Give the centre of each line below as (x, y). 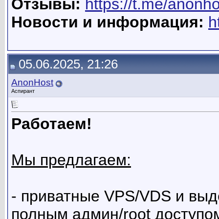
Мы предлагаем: (71, 160)
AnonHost (32, 82)
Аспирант (23, 91)
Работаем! (52, 124)
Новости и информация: (108, 22)
